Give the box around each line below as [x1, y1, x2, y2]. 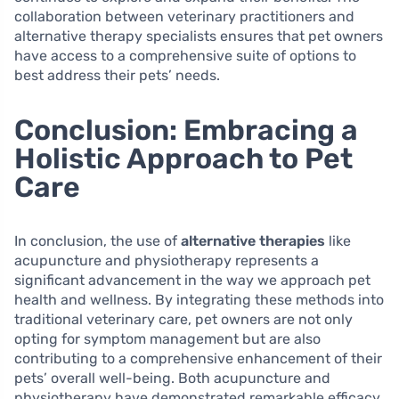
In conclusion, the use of [14, 232, 181, 250]
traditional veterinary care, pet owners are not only [14, 311, 353, 329]
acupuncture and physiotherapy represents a [14, 252, 319, 270]
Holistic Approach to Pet [14, 142, 353, 176]
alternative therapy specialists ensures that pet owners [14, 28, 383, 45]
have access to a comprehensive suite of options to [14, 47, 356, 65]
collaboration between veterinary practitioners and [14, 8, 354, 26]
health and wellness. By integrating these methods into [14, 291, 384, 309]
